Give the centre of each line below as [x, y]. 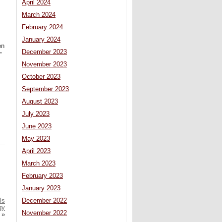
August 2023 [40, 102]
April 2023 [36, 151]
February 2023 [42, 176]
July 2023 [36, 114]
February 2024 [42, 28]
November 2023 [44, 65]
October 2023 [41, 77]
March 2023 [39, 164]
